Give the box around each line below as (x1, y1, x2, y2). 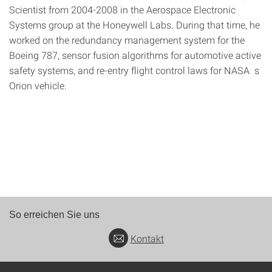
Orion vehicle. (9, 79, 67, 92)
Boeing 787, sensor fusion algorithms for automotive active (9, 49, 261, 61)
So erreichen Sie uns (9, 209, 100, 220)
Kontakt (130, 232, 164, 245)
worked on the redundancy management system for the (9, 33, 245, 46)
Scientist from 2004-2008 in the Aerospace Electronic (9, 3, 236, 16)
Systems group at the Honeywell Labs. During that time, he (9, 18, 260, 31)
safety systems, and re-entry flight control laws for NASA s (9, 64, 259, 76)
